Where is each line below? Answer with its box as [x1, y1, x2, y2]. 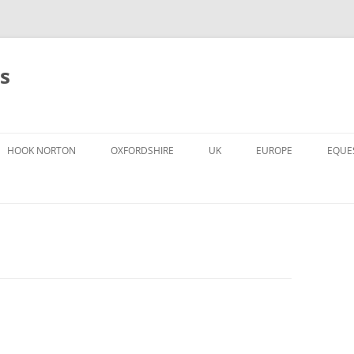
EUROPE [256, 144, 292, 157]
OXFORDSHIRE [111, 144, 174, 157]
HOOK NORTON [7, 144, 76, 157]
